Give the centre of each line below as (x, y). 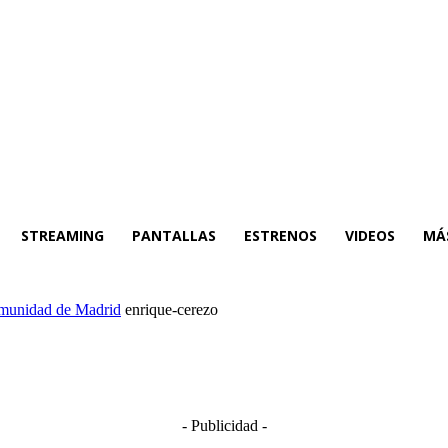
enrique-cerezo (171, 310)
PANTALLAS (174, 235)
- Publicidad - (224, 425)
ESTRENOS (280, 235)
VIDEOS (370, 235)
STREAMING (62, 235)
